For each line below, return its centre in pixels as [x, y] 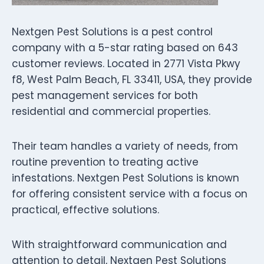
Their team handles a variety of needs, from [125, 146]
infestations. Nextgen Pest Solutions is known [126, 178]
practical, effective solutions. [85, 209]
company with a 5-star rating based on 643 [125, 47]
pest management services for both [105, 95]
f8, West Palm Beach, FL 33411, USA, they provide [132, 79]
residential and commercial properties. [111, 111]
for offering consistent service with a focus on [130, 194]
